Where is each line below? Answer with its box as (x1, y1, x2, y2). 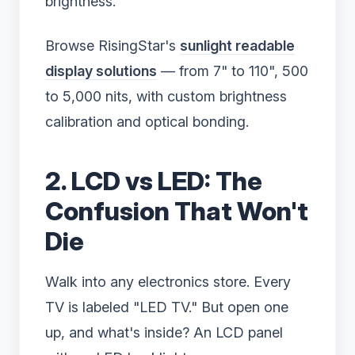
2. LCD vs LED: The (45, 166, 262, 197)
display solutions (45, 63, 157, 80)
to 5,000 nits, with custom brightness (45, 88, 287, 105)
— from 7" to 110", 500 (157, 63, 308, 80)
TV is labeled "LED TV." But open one (45, 299, 288, 316)
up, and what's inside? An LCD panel (45, 324, 283, 342)
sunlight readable (180, 37, 295, 55)
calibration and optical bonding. (45, 113, 249, 131)
